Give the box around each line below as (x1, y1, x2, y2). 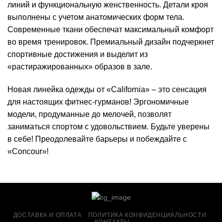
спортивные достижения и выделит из (7, 50, 148, 59)
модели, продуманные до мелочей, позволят (7, 110, 171, 118)
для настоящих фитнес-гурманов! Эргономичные (7, 97, 189, 106)
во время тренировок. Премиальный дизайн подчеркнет (7, 38, 214, 47)
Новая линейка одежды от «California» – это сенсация (7, 85, 207, 94)
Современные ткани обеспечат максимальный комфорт (7, 25, 214, 34)
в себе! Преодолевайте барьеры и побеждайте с (7, 134, 187, 143)
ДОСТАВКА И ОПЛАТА (13, 212, 82, 219)
